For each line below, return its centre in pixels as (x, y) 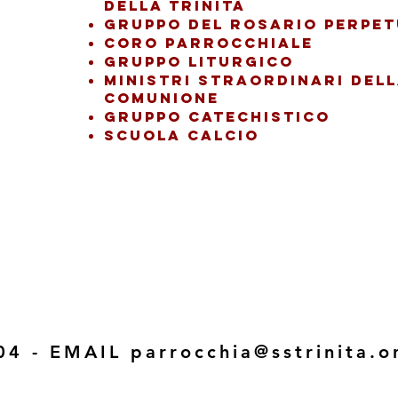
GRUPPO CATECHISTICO (217, 116)
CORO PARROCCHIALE (209, 43)
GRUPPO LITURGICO (199, 61)
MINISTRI (151, 80)
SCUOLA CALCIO (182, 135)
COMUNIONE (162, 98)
